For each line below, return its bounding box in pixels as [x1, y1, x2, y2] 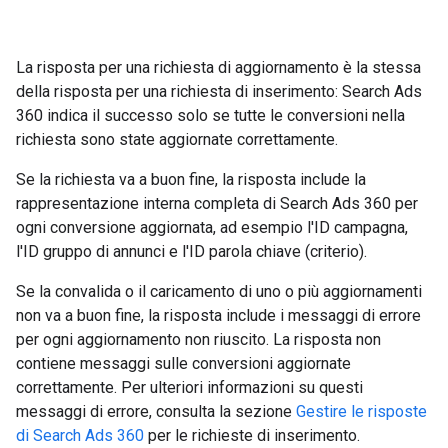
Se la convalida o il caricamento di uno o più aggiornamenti [16, 281, 422, 301]
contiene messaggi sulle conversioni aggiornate [16, 353, 351, 373]
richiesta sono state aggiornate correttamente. [16, 129, 338, 149]
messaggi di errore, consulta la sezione [16, 401, 296, 421]
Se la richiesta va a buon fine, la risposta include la [16, 169, 366, 189]
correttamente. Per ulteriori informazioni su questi [16, 377, 363, 397]
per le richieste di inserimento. [144, 425, 360, 445]
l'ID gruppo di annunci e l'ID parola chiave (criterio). [16, 241, 367, 261]
